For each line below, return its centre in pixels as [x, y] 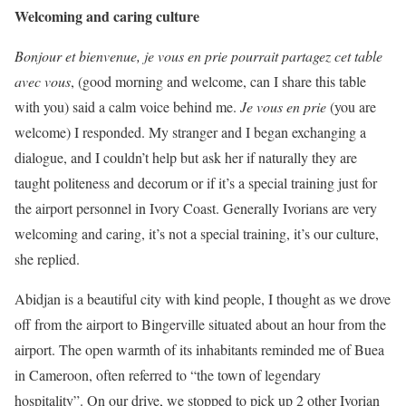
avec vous [43, 82]
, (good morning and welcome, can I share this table [218, 82]
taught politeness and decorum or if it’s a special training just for [196, 183]
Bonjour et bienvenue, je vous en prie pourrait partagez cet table [198, 56]
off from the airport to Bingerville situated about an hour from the [200, 324]
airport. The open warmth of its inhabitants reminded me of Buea [199, 350]
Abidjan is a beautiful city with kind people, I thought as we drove [203, 299]
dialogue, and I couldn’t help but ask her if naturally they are [186, 158]
